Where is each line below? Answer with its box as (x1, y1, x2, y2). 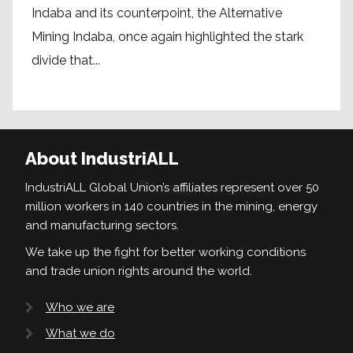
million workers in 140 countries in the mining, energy (25, 199, 318, 214)
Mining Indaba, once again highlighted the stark (32, 28, 303, 44)
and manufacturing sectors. (25, 217, 179, 232)
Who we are (46, 299, 114, 314)
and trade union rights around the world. (25, 263, 252, 278)
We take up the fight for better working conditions (25, 244, 306, 259)
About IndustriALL (25, 147, 179, 169)
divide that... (32, 52, 100, 68)
